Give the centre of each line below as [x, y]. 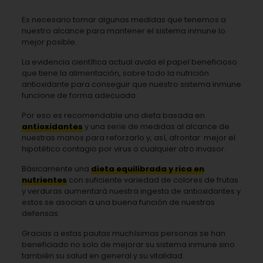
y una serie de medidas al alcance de [156, 127]
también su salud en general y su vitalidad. [103, 256]
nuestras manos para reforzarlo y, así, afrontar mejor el [128, 138]
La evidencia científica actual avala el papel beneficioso [129, 62]
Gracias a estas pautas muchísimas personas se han [123, 234]
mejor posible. [49, 42]
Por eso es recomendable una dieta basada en [113, 116]
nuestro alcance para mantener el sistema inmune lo [123, 31]
